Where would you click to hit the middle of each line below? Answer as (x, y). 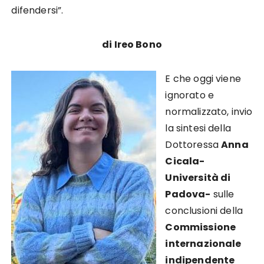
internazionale (203, 244)
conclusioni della (204, 211)
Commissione (201, 227)
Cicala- (185, 161)
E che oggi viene (203, 79)
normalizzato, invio (209, 112)
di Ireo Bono (132, 44)
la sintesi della (198, 128)
